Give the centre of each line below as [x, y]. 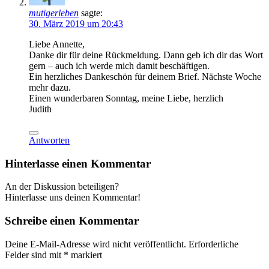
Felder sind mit [34, 255]
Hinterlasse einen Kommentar [78, 163]
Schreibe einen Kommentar [72, 220]
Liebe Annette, [57, 44]
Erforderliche [213, 244]
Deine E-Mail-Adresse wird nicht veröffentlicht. [95, 244]
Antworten [49, 140]
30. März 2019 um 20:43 [76, 23]
